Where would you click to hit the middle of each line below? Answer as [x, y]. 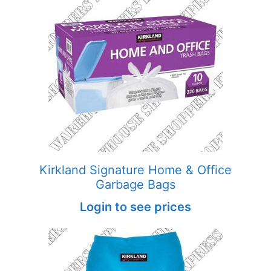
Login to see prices [135, 207]
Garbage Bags [135, 184]
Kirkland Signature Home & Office [135, 170]
